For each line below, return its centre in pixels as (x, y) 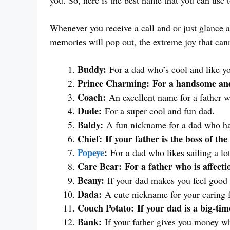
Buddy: (92, 70)
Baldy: (90, 125)
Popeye (91, 153)
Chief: (90, 139)
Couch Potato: (106, 208)
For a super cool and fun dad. (158, 111)
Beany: (91, 180)
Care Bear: (100, 167)
